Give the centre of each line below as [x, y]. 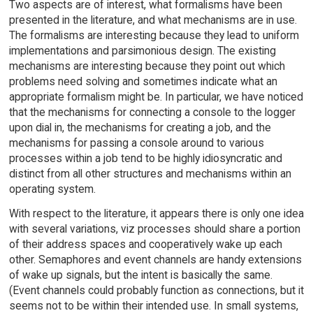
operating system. [52, 189]
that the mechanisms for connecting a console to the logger [152, 112]
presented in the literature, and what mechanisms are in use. [153, 20]
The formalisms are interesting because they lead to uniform [154, 35]
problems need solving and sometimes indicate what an [143, 81]
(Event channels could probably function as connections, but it [156, 290]
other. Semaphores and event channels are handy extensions [155, 259]
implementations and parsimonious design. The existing [142, 50]
